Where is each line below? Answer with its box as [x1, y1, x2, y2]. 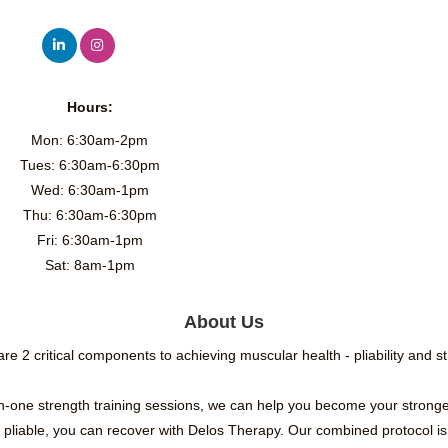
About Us [183, 312, 264, 333]
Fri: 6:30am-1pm [36, 232, 143, 249]
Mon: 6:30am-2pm [31, 132, 149, 149]
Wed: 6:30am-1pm [30, 182, 149, 199]
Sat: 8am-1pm [44, 257, 135, 274]
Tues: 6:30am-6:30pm [19, 157, 160, 174]
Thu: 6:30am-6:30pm [22, 207, 157, 224]
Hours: [66, 99, 113, 116]
